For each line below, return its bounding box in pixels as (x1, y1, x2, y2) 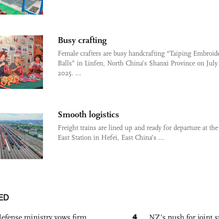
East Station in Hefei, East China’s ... (58, 133, 164, 142)
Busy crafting (58, 34, 107, 45)
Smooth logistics (58, 109, 119, 120)
